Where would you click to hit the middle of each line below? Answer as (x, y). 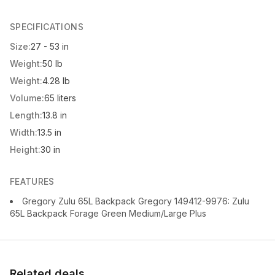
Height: (25, 150)
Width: (24, 133)
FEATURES (32, 182)
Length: (26, 115)
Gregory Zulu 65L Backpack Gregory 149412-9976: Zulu (136, 201)
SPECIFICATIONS (47, 27)
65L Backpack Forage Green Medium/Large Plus (108, 214)
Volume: (27, 98)
